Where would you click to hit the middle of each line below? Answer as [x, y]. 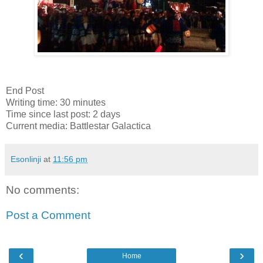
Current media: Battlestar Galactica [78, 126]
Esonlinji [26, 159]
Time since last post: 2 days [63, 114]
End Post [25, 90]
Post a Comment [48, 215]
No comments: [43, 190]
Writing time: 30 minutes [56, 102]
